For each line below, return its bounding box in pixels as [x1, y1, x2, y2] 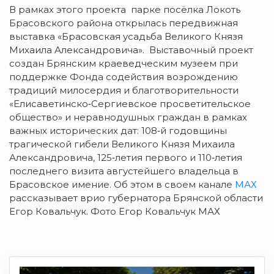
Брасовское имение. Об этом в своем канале [9, 179, 235, 191]
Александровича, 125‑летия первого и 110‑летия [9, 152, 242, 164]
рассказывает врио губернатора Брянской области [9, 192, 263, 204]
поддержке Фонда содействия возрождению [9, 71, 238, 83]
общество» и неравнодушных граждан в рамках [9, 111, 247, 124]
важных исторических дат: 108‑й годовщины [9, 125, 227, 137]
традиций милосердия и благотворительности [9, 84, 239, 97]
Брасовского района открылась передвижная [9, 17, 238, 29]
